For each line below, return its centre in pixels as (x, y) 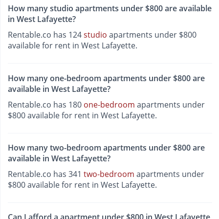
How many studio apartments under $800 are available (110, 9)
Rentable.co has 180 (46, 104)
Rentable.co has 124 (46, 35)
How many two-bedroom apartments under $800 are (106, 147)
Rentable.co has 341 (46, 174)
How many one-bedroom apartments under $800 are (106, 78)
